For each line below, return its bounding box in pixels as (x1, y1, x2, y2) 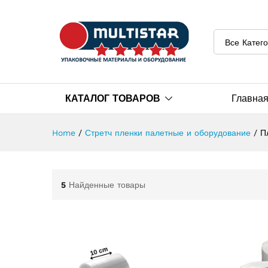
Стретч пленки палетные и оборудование (85, 128, 251, 138)
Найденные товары (69, 179, 145, 190)
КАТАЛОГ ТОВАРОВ (65, 93, 160, 105)
